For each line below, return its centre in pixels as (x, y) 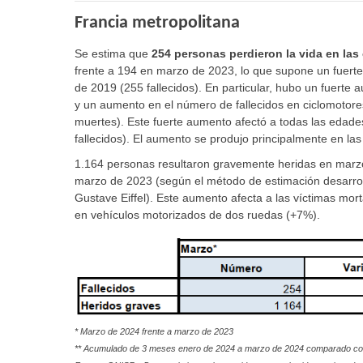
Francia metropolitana (157, 23)
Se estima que (113, 53)
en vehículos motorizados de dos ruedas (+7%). (197, 215)
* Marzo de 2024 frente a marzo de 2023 (154, 331)
